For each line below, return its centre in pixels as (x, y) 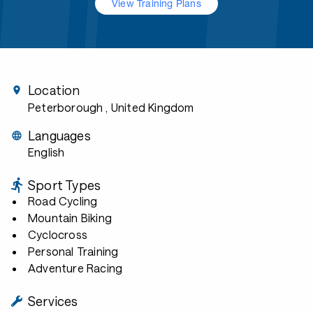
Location (54, 90)
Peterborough (66, 107)
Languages (59, 136)
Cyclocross (58, 234)
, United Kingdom (150, 107)
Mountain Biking (70, 218)
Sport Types (65, 185)
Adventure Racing (75, 268)
